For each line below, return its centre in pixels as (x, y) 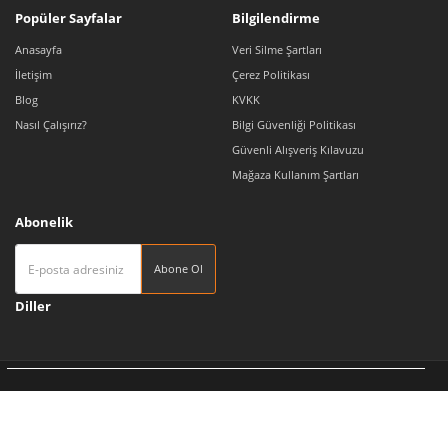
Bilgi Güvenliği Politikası (294, 124)
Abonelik (44, 222)
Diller (33, 306)
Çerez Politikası (271, 74)
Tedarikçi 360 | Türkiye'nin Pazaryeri (216, 405)
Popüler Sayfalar (68, 18)
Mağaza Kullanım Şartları (295, 174)
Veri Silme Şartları (277, 49)
